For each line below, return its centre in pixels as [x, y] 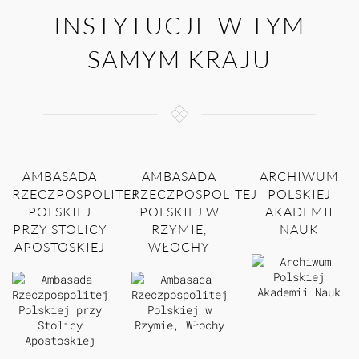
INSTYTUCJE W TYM [179, 26]
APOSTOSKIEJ [60, 247]
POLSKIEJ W [179, 212]
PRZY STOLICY [60, 230]
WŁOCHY [179, 247]
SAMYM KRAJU [179, 59]
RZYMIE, [179, 230]
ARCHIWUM [299, 177]
